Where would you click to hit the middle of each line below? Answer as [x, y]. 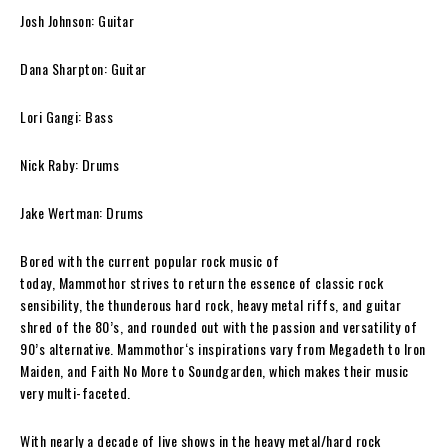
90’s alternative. [68, 348]
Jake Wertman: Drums [82, 212]
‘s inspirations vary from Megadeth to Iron [305, 348]
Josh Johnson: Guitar [77, 20]
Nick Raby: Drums [69, 164]
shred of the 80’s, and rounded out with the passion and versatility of [218, 326]
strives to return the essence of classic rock [256, 282]
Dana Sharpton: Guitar [83, 68]
